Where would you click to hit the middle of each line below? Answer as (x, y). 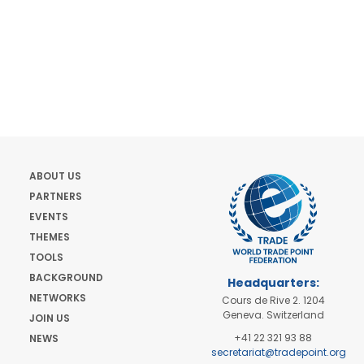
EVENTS (49, 217)
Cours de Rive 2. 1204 (273, 300)
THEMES (50, 237)
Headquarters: (273, 283)
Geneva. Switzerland (273, 315)
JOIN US (50, 318)
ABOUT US (55, 176)
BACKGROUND (66, 277)
